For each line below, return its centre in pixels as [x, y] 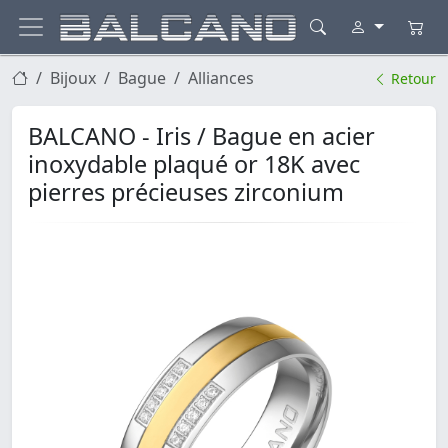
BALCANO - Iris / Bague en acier [201, 136]
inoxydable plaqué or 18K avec [194, 164]
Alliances [221, 78]
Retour [411, 79]
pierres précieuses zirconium [186, 192]
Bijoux [73, 78]
